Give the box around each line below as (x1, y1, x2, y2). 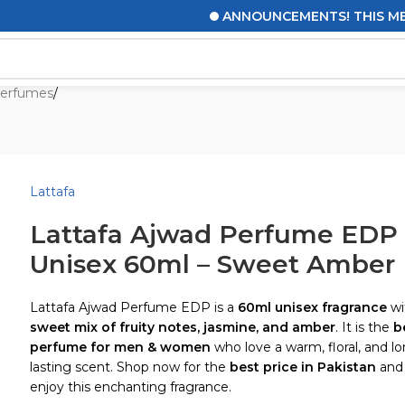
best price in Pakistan (230, 359, 376, 375)
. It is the (335, 319, 393, 335)
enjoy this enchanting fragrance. (30, 379, 231, 395)
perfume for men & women (30, 339, 211, 355)
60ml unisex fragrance (238, 299, 387, 316)
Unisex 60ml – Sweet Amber (30, 249, 395, 279)
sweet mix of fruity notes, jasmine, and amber (30, 319, 335, 335)
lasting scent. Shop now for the (30, 359, 230, 375)
